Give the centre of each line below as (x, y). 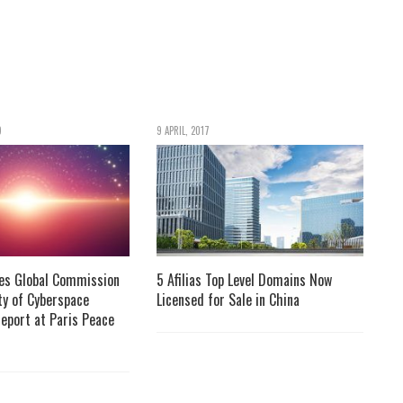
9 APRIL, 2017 (183, 130)
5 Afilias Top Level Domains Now (244, 279)
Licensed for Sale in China (228, 299)
